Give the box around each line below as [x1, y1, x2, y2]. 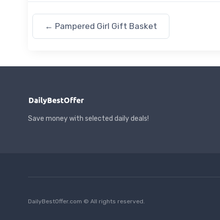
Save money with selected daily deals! [28, 114, 149, 123]
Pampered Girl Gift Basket [55, 21, 157, 31]
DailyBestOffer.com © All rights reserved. [28, 198, 145, 205]
